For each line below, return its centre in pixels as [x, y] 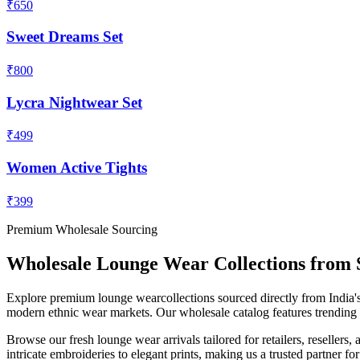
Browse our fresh [52, 339]
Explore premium [52, 297]
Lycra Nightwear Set [74, 102]
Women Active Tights [77, 168]
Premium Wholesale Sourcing [82, 229]
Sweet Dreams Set [65, 37]
